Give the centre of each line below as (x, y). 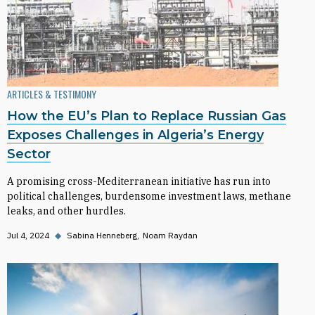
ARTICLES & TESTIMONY (52, 94)
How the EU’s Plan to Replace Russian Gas (147, 116)
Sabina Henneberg (102, 235)
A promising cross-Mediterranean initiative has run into (139, 181)
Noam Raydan (170, 235)
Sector (29, 154)
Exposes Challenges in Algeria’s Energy (135, 135)
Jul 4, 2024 (28, 235)
